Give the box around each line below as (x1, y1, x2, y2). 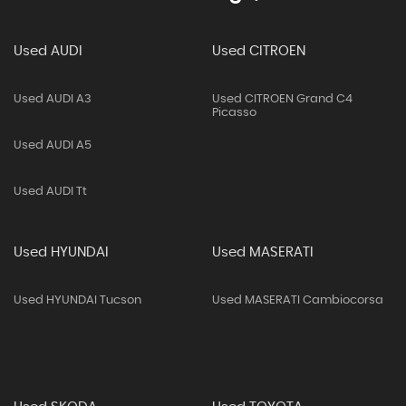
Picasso (211, 107, 256, 119)
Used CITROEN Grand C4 (211, 93, 353, 105)
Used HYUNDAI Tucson (14, 295, 141, 306)
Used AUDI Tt (14, 186, 87, 198)
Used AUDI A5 (14, 140, 92, 151)
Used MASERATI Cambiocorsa (211, 295, 383, 306)
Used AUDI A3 (14, 93, 92, 105)
